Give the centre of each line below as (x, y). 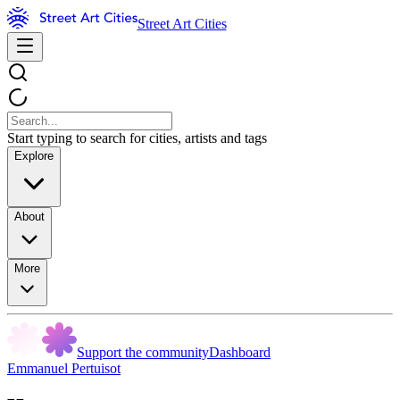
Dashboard (240, 352)
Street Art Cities (182, 24)
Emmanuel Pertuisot (64, 368)
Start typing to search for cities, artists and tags (137, 138)
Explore (34, 156)
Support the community (143, 352)
